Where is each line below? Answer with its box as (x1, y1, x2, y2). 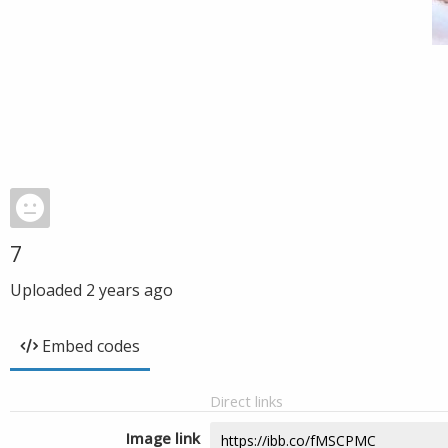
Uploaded (10, 279, 86, 301)
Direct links (210, 391, 283, 411)
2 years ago (86, 279, 173, 301)
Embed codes (42, 335, 140, 357)
